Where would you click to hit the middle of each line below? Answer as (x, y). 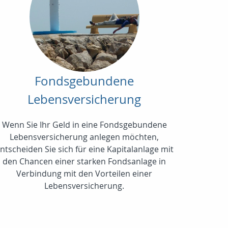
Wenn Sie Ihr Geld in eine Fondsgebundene (84, 124)
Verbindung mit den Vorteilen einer (84, 173)
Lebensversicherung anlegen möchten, (84, 137)
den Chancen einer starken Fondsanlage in (84, 161)
